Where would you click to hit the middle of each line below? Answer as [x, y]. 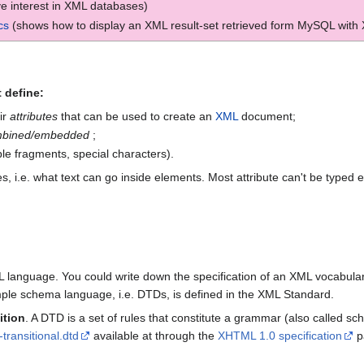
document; [266, 116]
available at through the [154, 335]
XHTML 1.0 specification [280, 335]
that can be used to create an [136, 116]
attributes [33, 116]
